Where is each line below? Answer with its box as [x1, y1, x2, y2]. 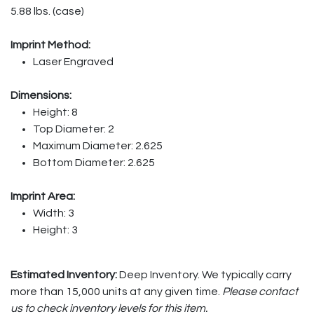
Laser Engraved [33, 55, 114, 67]
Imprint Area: [11, 190, 75, 202]
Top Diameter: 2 [33, 123, 114, 135]
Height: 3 [33, 224, 78, 235]
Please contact [222, 285, 298, 297]
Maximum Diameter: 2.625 [33, 139, 163, 151]
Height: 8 [33, 106, 78, 118]
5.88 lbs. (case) [11, 5, 84, 17]
